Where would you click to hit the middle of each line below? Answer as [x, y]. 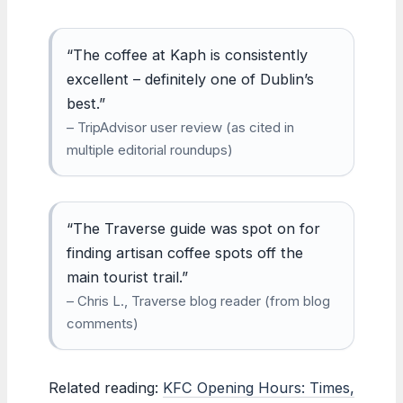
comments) [103, 323]
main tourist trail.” [127, 277]
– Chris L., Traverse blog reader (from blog [198, 300]
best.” [86, 103]
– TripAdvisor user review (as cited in [180, 127]
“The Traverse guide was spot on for [193, 228]
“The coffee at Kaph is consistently [187, 54]
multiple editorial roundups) [150, 149]
